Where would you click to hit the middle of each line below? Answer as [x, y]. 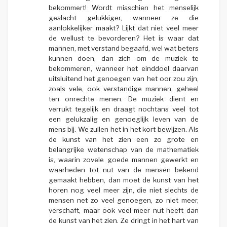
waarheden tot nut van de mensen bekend [124, 169]
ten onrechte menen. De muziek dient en [124, 99]
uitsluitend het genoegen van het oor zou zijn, [124, 78]
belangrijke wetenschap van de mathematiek [124, 149]
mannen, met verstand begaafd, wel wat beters [124, 48]
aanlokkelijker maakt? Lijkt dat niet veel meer [124, 28]
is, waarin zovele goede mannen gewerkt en [124, 159]
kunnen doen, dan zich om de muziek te [124, 58]
